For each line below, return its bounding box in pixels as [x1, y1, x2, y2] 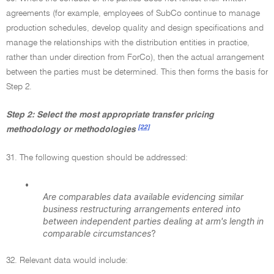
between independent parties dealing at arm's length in [43, 216, 264, 226]
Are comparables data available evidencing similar [43, 191, 243, 202]
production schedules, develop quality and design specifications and [6, 24, 264, 32]
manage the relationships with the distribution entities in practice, [6, 39, 250, 47]
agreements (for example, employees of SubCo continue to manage [6, 9, 260, 18]
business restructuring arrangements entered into [43, 204, 240, 214]
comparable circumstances [43, 228, 151, 239]
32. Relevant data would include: [6, 256, 128, 265]
